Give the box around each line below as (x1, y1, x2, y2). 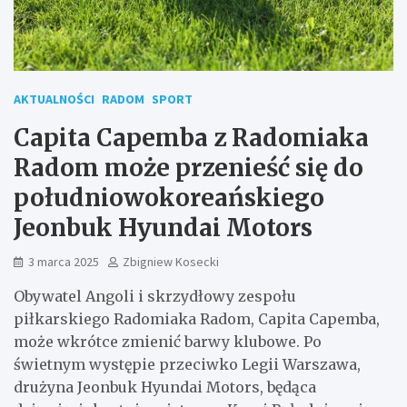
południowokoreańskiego (14, 182, 324, 213)
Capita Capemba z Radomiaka (14, 122, 369, 153)
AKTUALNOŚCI (14, 90, 94, 107)
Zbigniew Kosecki (123, 253, 219, 270)
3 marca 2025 (28, 253, 99, 270)
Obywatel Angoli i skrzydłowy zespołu (14, 286, 296, 305)
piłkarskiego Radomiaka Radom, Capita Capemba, (14, 309, 380, 328)
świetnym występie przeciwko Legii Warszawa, (14, 354, 361, 373)
